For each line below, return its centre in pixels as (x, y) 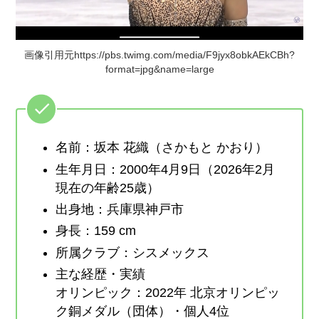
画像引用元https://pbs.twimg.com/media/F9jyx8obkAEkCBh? (159, 54)
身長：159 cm (96, 231)
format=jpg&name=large (159, 69)
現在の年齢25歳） (108, 188)
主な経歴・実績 (101, 274)
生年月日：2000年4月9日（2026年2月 (166, 169)
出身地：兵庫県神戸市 (120, 209)
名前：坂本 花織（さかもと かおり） (162, 148)
